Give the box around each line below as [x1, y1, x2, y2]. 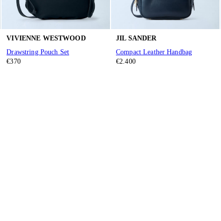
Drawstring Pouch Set [6, 48, 70, 56]
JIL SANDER [115, 35, 157, 42]
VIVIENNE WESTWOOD [6, 35, 86, 42]
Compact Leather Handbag [115, 48, 192, 56]
